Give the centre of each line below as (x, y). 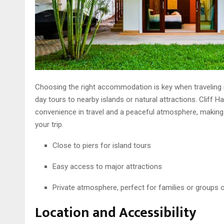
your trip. (49, 125)
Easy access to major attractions (107, 167)
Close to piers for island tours (101, 146)
